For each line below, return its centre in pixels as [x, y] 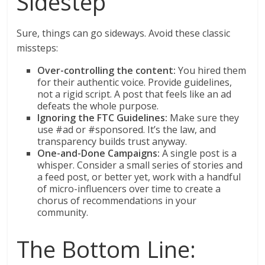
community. [63, 213]
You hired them [211, 71]
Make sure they [203, 118]
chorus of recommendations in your [117, 201]
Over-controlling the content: [107, 71]
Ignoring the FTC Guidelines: [103, 118]
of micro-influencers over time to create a [129, 189]
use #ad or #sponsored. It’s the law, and [127, 130]
